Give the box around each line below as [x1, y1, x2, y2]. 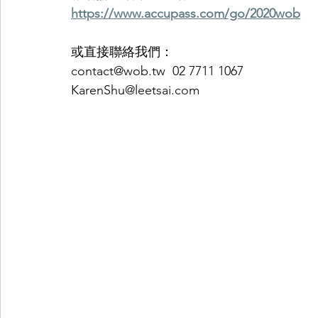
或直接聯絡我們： [71, 43, 177, 60]
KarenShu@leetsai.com [71, 82, 203, 98]
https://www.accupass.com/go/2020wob [71, 5, 300, 21]
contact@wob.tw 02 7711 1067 [71, 62, 247, 79]
